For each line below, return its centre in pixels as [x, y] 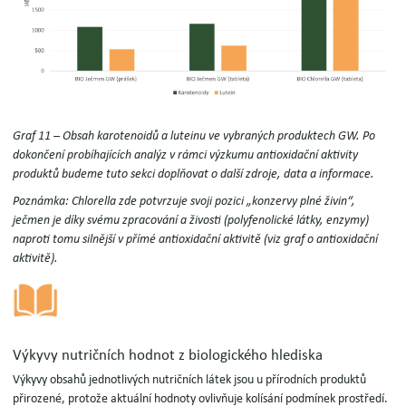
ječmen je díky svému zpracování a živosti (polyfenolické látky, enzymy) [191, 221]
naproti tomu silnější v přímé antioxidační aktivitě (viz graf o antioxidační [196, 240]
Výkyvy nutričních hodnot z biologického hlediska [168, 356]
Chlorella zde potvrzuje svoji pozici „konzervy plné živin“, [214, 202]
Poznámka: [43, 202]
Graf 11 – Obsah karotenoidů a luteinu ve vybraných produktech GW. [187, 136]
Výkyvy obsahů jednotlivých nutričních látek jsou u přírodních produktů [190, 379]
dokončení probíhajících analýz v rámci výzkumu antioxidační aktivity [186, 155]
